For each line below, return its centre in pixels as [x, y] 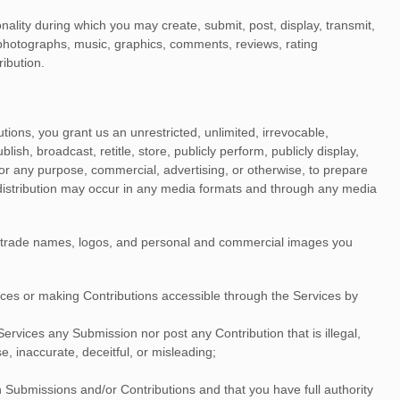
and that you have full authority [284, 389]
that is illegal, [322, 333]
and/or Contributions [136, 389]
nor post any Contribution [211, 333]
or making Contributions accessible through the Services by [189, 296]
